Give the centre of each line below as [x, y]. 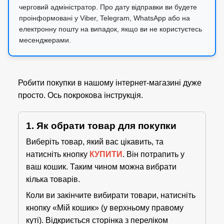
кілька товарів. [53, 179]
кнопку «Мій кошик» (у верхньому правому [105, 208]
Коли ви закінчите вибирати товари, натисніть [111, 195]
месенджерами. [45, 40]
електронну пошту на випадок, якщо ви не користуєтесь [110, 29]
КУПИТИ [106, 154]
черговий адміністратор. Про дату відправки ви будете [108, 7]
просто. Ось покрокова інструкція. [80, 95]
